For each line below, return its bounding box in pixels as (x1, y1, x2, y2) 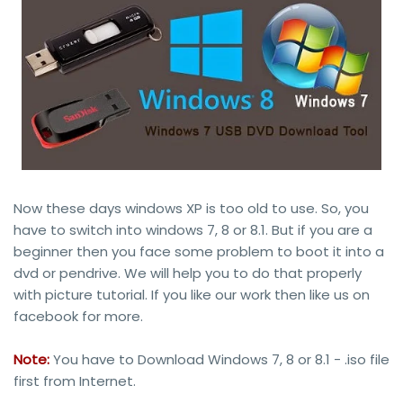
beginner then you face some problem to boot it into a (13, 242, 384, 262)
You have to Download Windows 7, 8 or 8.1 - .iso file (49, 350, 390, 370)
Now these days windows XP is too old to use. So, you (13, 199, 369, 219)
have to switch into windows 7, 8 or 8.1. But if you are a (13, 220, 372, 240)
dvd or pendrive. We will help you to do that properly (13, 264, 362, 283)
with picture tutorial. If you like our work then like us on (13, 285, 370, 305)
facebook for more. (13, 307, 143, 327)
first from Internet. (13, 372, 136, 391)
